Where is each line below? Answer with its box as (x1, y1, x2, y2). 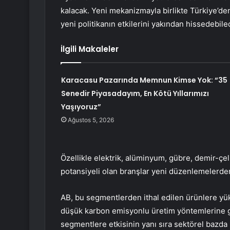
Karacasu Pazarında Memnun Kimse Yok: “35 (61, 75, 227, 86)
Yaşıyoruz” (61, 102, 101, 112)
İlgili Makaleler (61, 44, 119, 55)
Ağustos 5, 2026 (67, 116, 114, 124)
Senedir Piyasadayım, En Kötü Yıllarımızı (61, 88, 209, 99)
